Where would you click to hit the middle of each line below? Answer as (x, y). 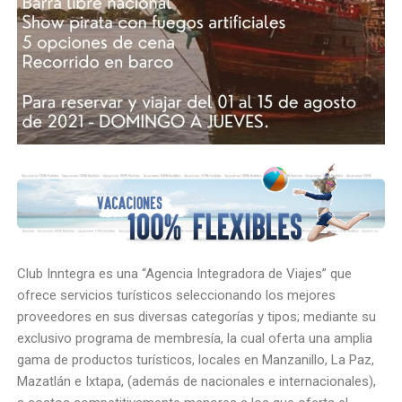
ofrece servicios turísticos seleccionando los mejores (177, 295)
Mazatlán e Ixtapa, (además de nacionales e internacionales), (197, 381)
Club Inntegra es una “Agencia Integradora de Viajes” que (185, 273)
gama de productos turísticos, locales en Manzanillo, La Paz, (196, 359)
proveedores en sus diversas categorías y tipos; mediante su (197, 316)
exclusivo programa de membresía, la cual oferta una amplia (195, 338)
